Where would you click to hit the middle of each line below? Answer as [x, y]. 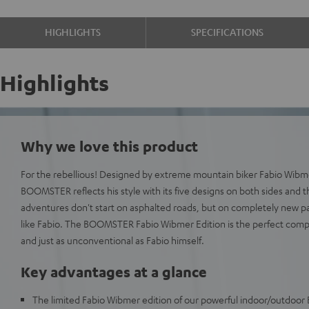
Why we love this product [109, 146]
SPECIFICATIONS [228, 32]
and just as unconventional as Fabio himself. [112, 240]
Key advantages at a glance [114, 271]
